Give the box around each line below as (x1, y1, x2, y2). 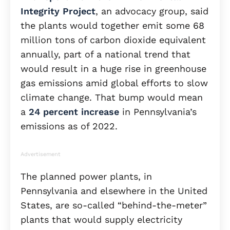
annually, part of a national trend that (21, 49, 190, 60)
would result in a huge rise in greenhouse (21, 63, 206, 74)
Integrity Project (21, 6, 95, 17)
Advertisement (21, 151, 61, 158)
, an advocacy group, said (95, 6, 208, 17)
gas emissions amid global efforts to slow (21, 78, 208, 89)
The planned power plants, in (21, 171, 152, 182)
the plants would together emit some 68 (21, 20, 204, 31)
